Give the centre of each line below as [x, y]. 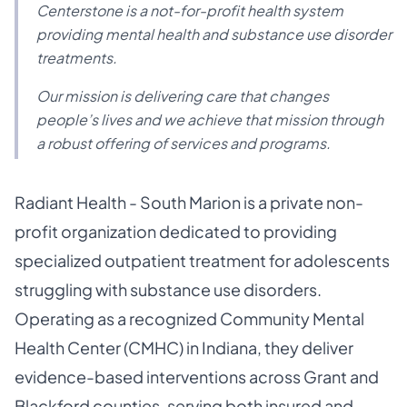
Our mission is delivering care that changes [183, 96]
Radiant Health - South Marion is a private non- [189, 202]
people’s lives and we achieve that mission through [210, 119]
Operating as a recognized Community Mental [189, 318]
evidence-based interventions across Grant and [197, 377]
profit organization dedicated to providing [176, 231]
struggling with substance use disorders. [168, 289]
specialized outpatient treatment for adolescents [202, 260]
